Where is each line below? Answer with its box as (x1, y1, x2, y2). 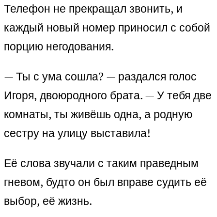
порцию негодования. (4, 39, 114, 54)
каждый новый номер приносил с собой (4, 20, 210, 35)
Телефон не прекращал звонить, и (4, 1, 183, 16)
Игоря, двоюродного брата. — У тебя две (4, 88, 212, 103)
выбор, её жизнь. (4, 193, 92, 209)
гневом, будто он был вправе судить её (4, 174, 207, 190)
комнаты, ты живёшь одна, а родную (4, 107, 192, 122)
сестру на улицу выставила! (4, 125, 151, 141)
